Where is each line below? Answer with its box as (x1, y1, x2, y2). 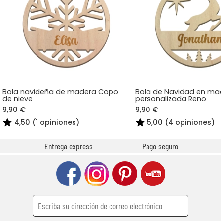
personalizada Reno (135, 93, 207, 104)
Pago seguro (140, 140, 178, 151)
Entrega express (42, 140, 93, 151)
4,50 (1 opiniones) (14, 117, 80, 127)
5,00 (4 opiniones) (147, 117, 215, 127)
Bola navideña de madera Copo (2, 86, 119, 97)
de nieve (2, 93, 33, 104)
